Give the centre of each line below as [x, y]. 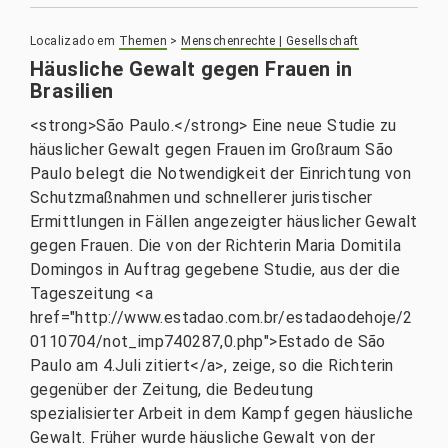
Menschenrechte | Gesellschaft [270, 41]
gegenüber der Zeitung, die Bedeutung [172, 389]
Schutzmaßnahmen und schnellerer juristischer [201, 197]
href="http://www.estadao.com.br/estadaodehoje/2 [221, 317]
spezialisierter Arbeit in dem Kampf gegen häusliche [222, 413]
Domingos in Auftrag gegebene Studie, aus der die [215, 269]
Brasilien [72, 91]
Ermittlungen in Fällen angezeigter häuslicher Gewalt [224, 221]
